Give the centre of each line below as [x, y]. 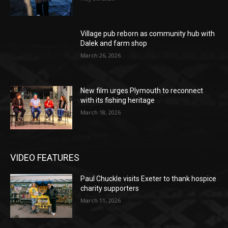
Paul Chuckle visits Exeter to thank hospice [149, 179]
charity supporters [110, 189]
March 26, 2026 [101, 55]
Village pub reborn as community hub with [148, 33]
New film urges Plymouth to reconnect [142, 90]
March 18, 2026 [101, 112]
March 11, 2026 [101, 201]
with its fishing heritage [118, 100]
